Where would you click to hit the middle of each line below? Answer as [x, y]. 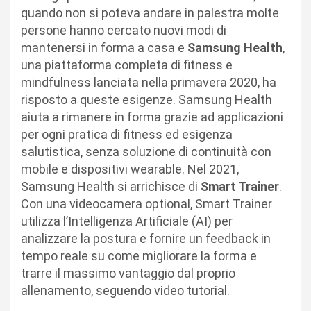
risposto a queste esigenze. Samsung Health [146, 99]
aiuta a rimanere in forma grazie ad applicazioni [152, 117]
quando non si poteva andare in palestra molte [150, 12]
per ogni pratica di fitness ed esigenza [127, 134]
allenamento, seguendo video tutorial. [125, 290]
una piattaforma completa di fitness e [127, 65]
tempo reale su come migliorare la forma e [139, 255]
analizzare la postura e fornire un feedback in [146, 238]
